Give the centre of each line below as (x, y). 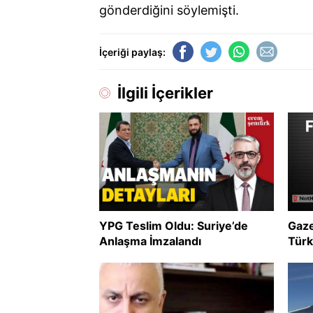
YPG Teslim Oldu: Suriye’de (174, 225)
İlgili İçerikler (165, 93)
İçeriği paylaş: (132, 52)
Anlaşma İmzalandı (150, 241)
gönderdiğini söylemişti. (169, 10)
